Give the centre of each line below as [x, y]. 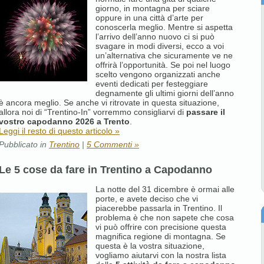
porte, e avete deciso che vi [147, 198]
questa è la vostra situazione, [150, 245]
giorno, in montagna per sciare [153, 8]
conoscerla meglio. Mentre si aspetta [164, 27]
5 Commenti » [113, 144]
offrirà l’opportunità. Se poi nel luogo [163, 65]
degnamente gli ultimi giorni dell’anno [165, 93]
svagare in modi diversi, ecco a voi [160, 46]
